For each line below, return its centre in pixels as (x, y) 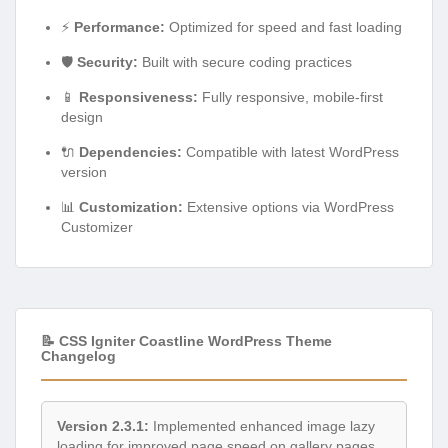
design (82, 116)
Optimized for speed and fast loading (283, 26)
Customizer (97, 226)
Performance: (119, 26)
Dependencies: (130, 151)
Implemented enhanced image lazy (262, 425)
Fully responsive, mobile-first (290, 96)
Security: (107, 61)
